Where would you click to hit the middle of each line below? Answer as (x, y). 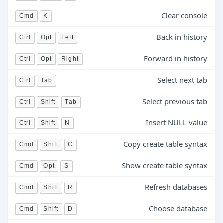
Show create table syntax (165, 165)
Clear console (184, 15)
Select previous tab (175, 101)
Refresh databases (176, 187)
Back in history (182, 37)
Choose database (178, 208)
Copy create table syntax (166, 144)
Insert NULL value (177, 122)
